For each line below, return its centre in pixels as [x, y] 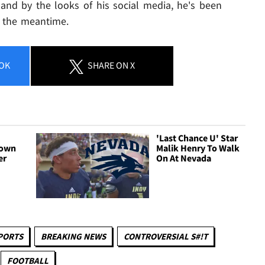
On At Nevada [184, 158]
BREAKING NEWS [73, 236]
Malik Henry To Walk [198, 148]
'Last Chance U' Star [197, 138]
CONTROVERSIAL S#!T [166, 236]
